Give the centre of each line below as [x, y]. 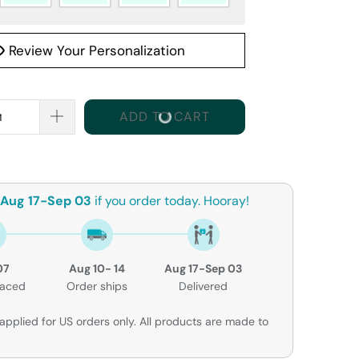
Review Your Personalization [95, 51]
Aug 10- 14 [97, 268]
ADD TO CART [165, 116]
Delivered [204, 286]
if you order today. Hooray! [170, 200]
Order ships [97, 286]
